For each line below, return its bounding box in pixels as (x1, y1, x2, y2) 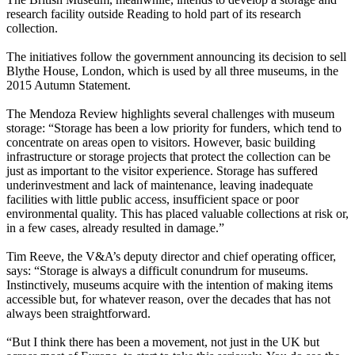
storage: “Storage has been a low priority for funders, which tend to (6, 121, 342, 136)
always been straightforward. (6, 307, 151, 321)
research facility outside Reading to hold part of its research (6, 7, 301, 21)
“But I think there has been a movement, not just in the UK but (6, 335, 319, 349)
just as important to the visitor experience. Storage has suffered (6, 164, 318, 178)
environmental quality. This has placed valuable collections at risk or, (6, 207, 349, 221)
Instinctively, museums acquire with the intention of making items (6, 278, 333, 292)
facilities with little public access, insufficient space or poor (6, 193, 299, 207)
